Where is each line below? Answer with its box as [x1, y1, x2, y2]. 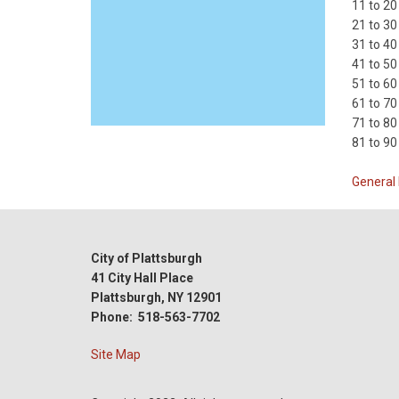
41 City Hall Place [91, 271, 193, 285]
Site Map [91, 347, 141, 362]
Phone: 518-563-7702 [91, 310, 220, 324]
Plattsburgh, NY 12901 [91, 290, 222, 305]
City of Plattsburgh [91, 251, 202, 265]
